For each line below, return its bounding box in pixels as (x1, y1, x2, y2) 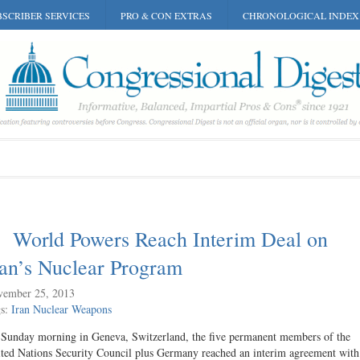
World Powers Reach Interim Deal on (13, 225, 328, 252)
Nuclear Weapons (33, 301, 112, 317)
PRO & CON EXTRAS (121, 9, 212, 22)
